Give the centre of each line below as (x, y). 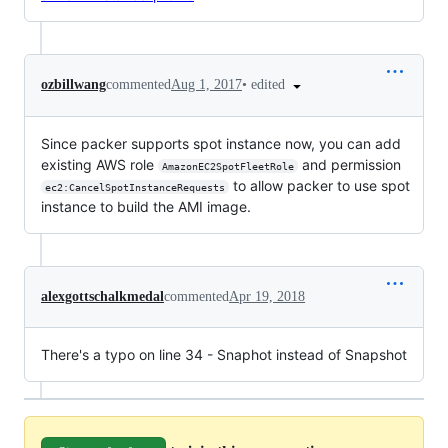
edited (270, 84)
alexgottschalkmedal (102, 296)
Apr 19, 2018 (267, 296)
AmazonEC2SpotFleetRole (227, 166)
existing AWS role (99, 164)
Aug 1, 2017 (206, 85)
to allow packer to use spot (321, 185)
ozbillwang (73, 85)
